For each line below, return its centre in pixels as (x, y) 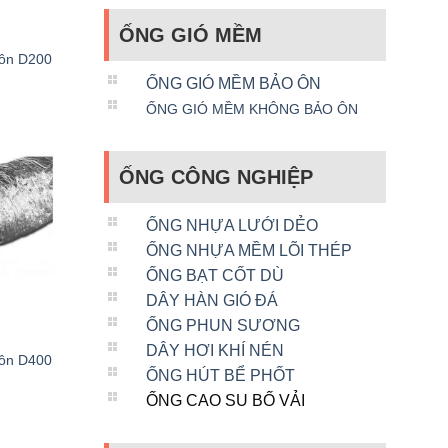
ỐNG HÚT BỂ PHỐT (220, 375)
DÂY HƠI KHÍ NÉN (214, 350)
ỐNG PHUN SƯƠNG (222, 325)
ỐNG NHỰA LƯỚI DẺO (231, 225)
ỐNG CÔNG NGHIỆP (215, 176)
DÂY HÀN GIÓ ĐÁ (211, 300)
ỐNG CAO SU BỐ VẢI (225, 400)
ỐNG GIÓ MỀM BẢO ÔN (233, 83)
